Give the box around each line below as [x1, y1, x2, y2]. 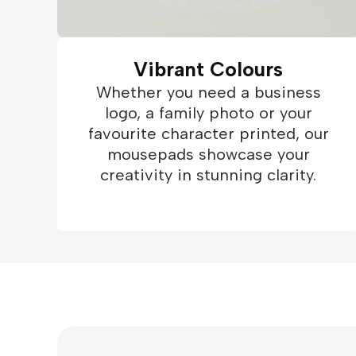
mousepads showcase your [106, 145, 310, 164]
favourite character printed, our [87, 124, 329, 143]
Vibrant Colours [133, 57, 283, 81]
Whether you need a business [95, 83, 321, 102]
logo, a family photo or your [104, 103, 312, 122]
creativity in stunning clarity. [100, 165, 316, 184]
